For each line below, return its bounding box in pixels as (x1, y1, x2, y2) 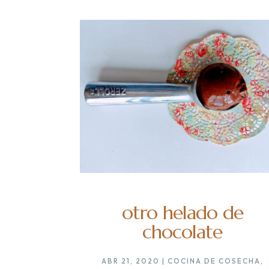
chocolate (142, 220, 223, 244)
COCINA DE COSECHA (167, 256, 261, 266)
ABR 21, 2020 (101, 256, 160, 266)
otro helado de (121, 201, 243, 225)
